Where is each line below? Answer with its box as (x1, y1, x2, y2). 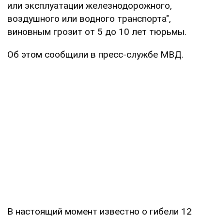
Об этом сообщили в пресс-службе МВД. (7, 48, 184, 60)
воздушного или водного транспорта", (7, 13, 171, 24)
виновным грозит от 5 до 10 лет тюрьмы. (7, 26, 186, 37)
